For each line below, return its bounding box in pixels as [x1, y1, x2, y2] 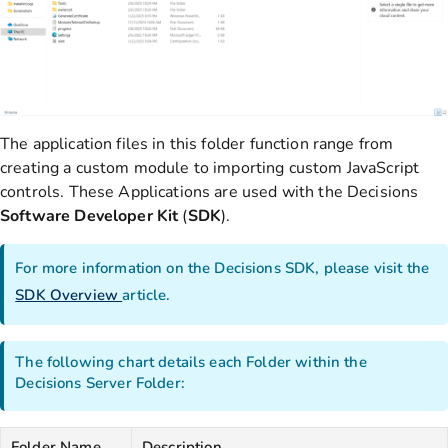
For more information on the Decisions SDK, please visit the [15, 257, 430, 278]
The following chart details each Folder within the [15, 352, 367, 373]
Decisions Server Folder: [15, 373, 189, 394]
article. [122, 284, 171, 305]
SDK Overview [15, 284, 123, 305]
